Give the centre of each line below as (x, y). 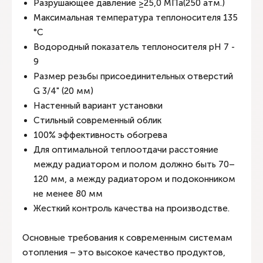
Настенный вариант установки (99, 106)
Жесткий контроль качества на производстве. (133, 208)
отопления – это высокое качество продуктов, (124, 252)
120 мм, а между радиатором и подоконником (134, 179)
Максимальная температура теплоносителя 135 (136, 18)
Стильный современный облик (99, 120)
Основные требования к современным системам (127, 238)
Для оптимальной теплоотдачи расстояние (126, 150)
